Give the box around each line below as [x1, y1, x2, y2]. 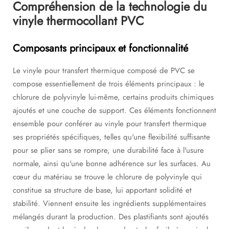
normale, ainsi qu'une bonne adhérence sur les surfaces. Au [13, 158, 211, 169]
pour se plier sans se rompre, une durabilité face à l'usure [13, 145, 204, 156]
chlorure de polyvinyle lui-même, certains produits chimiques [13, 91, 214, 103]
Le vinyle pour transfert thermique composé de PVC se [13, 65, 195, 76]
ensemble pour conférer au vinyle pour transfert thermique [13, 118, 207, 129]
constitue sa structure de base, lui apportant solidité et [13, 185, 192, 196]
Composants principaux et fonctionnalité [13, 41, 188, 56]
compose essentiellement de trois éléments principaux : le [13, 78, 204, 89]
